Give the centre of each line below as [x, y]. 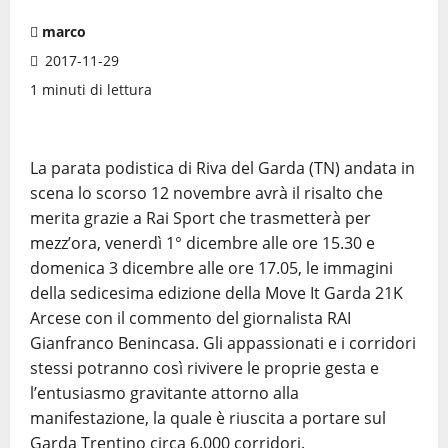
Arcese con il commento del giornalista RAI [190, 318]
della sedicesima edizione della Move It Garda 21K [216, 293]
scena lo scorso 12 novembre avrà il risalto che [206, 193]
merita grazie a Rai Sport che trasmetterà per [200, 218]
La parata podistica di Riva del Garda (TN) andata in [222, 168]
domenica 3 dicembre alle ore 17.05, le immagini [211, 268]
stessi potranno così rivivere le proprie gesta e [204, 368]
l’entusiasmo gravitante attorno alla [164, 393]
